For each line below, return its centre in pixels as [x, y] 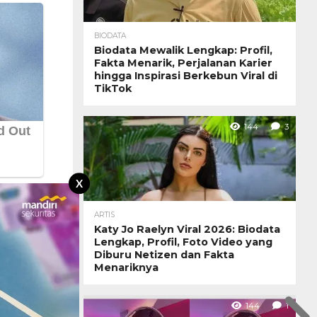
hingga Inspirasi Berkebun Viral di [186, 75]
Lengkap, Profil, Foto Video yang [183, 242]
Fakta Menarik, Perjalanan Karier [183, 63]
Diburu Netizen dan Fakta [164, 254]
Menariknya [126, 267]
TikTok [113, 88]
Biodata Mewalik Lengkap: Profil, [183, 50]
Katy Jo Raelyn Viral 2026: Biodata [187, 229]
